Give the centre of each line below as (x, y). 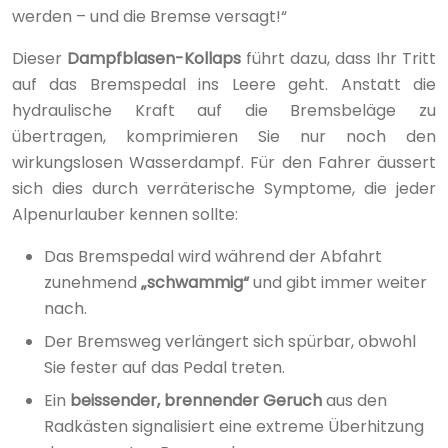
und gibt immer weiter (338, 282)
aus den (354, 400)
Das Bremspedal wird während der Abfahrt (213, 256)
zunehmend (92, 282)
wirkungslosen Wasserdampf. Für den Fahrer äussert (224, 162)
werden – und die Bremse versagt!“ (149, 16)
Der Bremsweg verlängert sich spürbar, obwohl (230, 341)
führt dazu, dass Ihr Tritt (338, 58)
